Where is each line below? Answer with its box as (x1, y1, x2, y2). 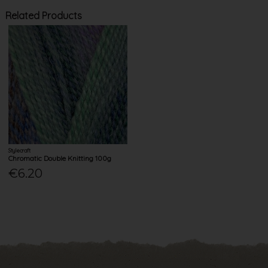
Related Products (5, 9, 82, 22)
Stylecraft (8, 147, 31, 154)
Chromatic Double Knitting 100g (8, 153, 112, 163)
